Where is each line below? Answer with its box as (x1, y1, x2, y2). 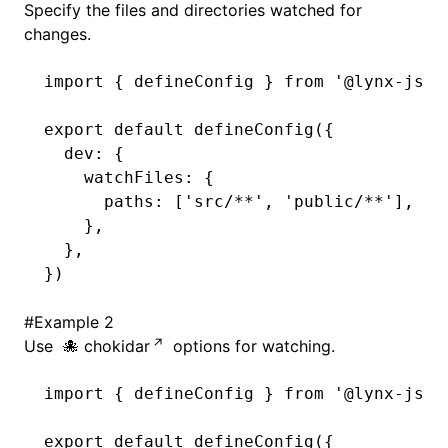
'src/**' (184, 192, 264, 211)
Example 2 (34, 312, 114, 332)
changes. (24, 24, 91, 44)
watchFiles (44, 168, 184, 187)
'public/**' (274, 192, 394, 211)
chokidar (83, 336, 150, 356)
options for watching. (167, 336, 335, 356)
